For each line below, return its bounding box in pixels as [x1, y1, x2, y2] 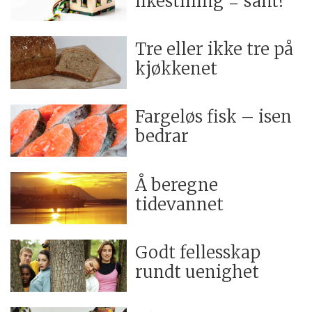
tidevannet [135, 193, 224, 215]
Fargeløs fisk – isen [135, 106, 292, 128]
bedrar [135, 125, 189, 148]
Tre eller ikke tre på [135, 38, 294, 61]
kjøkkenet [135, 58, 218, 80]
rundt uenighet [135, 260, 260, 283]
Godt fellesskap [135, 241, 261, 263]
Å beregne [135, 173, 219, 196]
